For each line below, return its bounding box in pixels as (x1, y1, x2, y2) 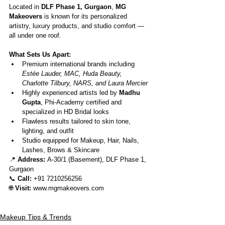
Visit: (15, 184, 31, 192)
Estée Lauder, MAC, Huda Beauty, (22, 69, 124, 77)
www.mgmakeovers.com (33, 184, 104, 192)
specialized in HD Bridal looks (22, 107, 109, 116)
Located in (9, 3, 41, 11)
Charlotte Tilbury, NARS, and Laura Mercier (22, 79, 148, 87)
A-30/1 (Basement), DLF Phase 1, (45, 155, 148, 163)
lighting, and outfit (22, 127, 74, 135)
